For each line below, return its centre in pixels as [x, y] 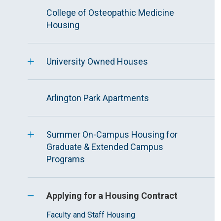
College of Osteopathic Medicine [110, 13]
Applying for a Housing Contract [112, 196]
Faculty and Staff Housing [91, 215]
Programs [66, 159]
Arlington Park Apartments [98, 98]
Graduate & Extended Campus [105, 147]
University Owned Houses [97, 61]
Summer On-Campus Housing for [112, 134]
